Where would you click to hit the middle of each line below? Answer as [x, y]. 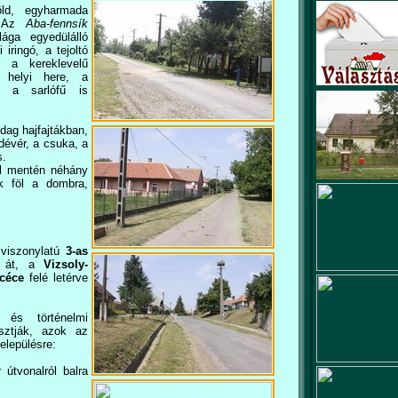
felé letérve [56, 278]
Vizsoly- [61, 264]
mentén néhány [45, 170]
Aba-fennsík [57, 24]
